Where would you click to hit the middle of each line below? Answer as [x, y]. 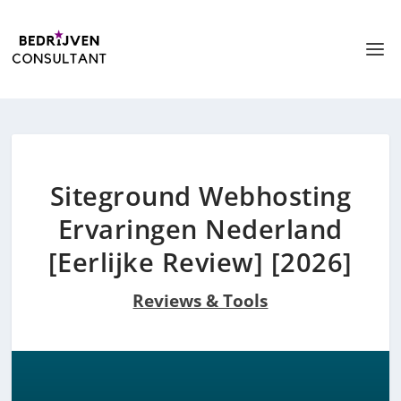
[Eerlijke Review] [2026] [200, 262]
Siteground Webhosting [200, 196]
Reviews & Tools [200, 301]
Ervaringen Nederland [200, 229]
